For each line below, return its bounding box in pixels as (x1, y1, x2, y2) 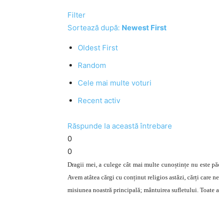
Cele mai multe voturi (78, 78, 152, 88)
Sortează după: (67, 23, 122, 32)
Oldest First (78, 43, 118, 52)
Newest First (122, 23, 167, 32)
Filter (67, 10, 86, 20)
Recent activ (78, 96, 120, 105)
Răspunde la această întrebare (67, 121, 172, 131)
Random (78, 61, 106, 70)
